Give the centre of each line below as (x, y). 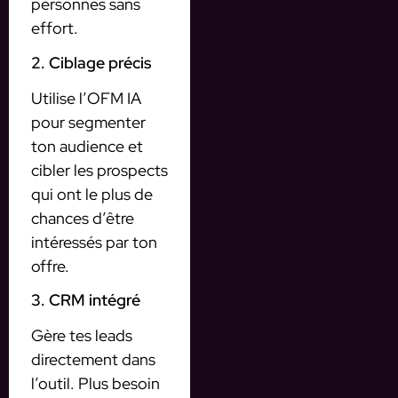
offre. (50, 266)
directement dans (93, 360)
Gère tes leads (82, 336)
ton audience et (87, 146)
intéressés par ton (94, 242)
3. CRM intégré (86, 300)
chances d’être (83, 218)
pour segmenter (88, 122)
